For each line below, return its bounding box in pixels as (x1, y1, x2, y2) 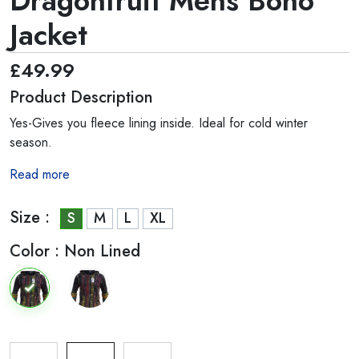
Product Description (10, 86, 153, 109)
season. (10, 133, 52, 151)
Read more (10, 165, 70, 184)
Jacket (10, 14, 87, 56)
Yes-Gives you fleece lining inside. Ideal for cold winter (10, 114, 308, 132)
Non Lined (64, 240, 140, 263)
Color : (10, 240, 64, 263)
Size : (10, 206, 50, 229)
